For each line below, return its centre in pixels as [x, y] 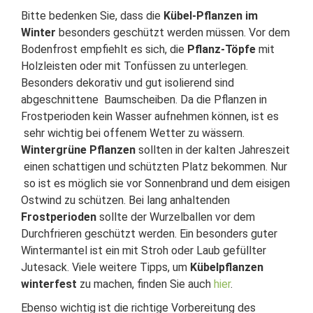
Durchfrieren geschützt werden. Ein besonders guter [149, 234]
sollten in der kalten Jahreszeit [213, 150]
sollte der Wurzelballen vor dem [176, 217]
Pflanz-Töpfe [221, 49]
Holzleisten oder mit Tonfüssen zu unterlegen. [134, 66]
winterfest [49, 284]
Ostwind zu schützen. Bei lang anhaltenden [125, 200]
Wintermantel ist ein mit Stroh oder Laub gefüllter [144, 250]
